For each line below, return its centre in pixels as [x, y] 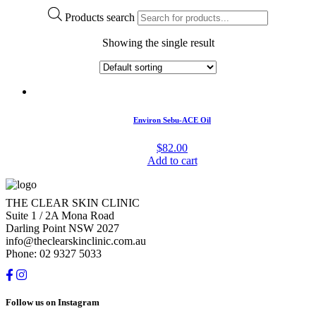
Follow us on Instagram [53, 303]
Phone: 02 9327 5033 [54, 254]
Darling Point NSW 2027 [62, 229]
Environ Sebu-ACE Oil [172, 120]
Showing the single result [158, 43]
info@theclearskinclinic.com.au [76, 241]
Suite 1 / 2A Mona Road [60, 216]
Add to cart [172, 161]
